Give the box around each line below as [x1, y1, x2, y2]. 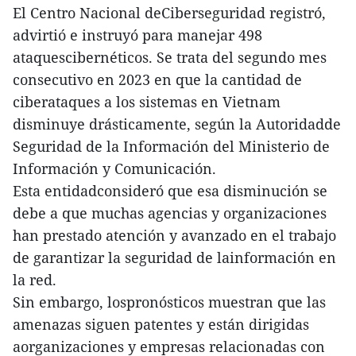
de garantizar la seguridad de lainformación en [13, 248, 336, 268]
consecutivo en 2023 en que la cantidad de [13, 70, 302, 90]
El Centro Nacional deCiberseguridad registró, [13, 3, 326, 23]
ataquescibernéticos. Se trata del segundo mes [13, 48, 327, 68]
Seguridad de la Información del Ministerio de [13, 137, 330, 157]
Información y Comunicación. [13, 159, 216, 179]
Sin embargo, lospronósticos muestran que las [13, 292, 326, 312]
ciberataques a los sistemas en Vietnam [13, 92, 281, 112]
